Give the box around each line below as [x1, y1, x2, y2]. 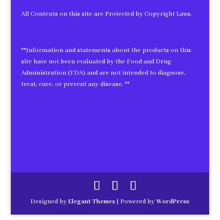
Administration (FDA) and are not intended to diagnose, [21, 68, 186, 77]
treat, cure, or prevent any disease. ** [21, 80, 130, 88]
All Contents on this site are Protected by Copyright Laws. [21, 9, 192, 18]
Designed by [30, 197, 69, 206]
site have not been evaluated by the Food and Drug [21, 57, 171, 66]
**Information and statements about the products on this [21, 46, 191, 55]
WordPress [156, 197, 190, 206]
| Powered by [115, 197, 157, 206]
